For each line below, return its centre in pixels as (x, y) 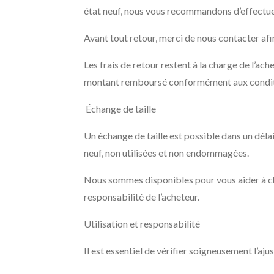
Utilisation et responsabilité (142, 224)
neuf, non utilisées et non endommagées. (166, 153)
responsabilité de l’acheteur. (142, 197)
